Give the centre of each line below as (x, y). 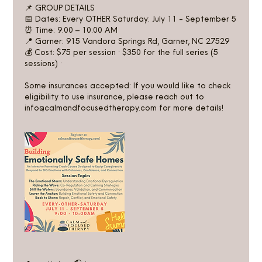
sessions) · (44, 63)
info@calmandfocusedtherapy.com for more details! (124, 107)
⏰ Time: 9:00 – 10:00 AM (71, 30)
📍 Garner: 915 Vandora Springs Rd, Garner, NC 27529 (127, 41)
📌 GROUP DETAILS (60, 7)
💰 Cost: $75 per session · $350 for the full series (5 (122, 52)
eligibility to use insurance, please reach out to (115, 96)
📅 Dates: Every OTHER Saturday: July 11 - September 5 (131, 18)
